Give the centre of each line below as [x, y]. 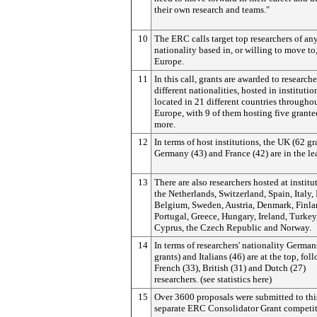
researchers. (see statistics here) [213, 279]
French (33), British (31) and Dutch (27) [230, 268]
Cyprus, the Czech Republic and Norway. [233, 227]
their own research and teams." [212, 10]
